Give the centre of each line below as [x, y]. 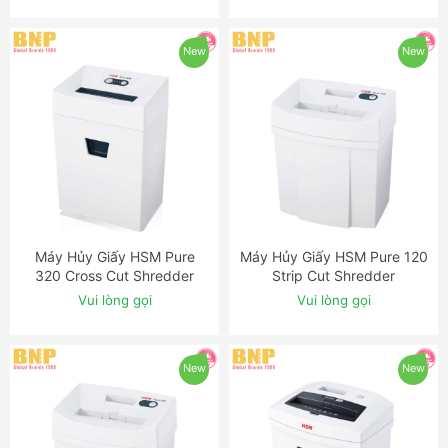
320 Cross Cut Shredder [114, 275]
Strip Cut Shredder [333, 275]
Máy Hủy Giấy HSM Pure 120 [333, 256]
